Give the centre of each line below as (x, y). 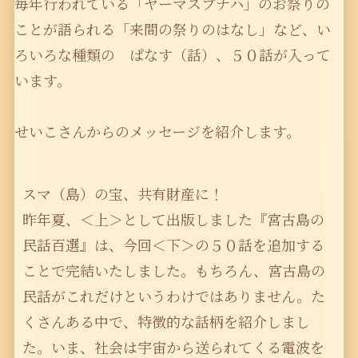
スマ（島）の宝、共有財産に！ (130, 194)
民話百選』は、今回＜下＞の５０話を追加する (173, 245)
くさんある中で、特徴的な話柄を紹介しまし (166, 322)
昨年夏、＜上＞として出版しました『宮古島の (173, 219)
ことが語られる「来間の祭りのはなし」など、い (172, 29)
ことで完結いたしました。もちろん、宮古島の (173, 270)
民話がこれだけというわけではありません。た (173, 296)
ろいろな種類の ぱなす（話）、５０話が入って (172, 55)
